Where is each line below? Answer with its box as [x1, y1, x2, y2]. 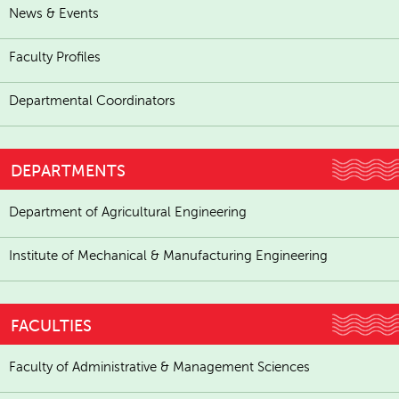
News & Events [9, 6, 99, 20]
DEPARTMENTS [11, 161, 126, 180]
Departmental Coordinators [9, 94, 175, 108]
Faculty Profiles [9, 50, 101, 64]
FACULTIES [11, 316, 92, 335]
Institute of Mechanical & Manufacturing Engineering [9, 248, 328, 263]
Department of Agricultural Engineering [9, 204, 247, 219]
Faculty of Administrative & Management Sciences [9, 359, 310, 374]
